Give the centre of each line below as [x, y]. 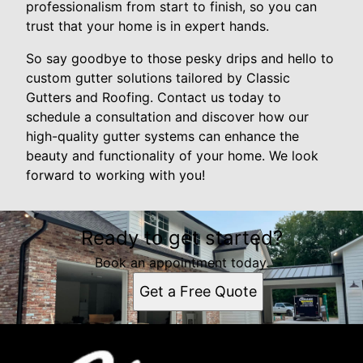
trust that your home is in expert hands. [147, 26]
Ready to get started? [181, 238]
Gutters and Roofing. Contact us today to [154, 98]
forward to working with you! [115, 175]
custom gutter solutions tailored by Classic [158, 78]
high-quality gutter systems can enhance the [162, 137]
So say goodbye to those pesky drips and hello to [180, 59]
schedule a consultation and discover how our [167, 117]
